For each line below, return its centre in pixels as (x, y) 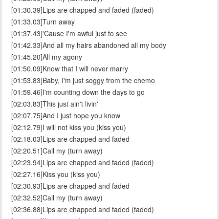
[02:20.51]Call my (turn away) (57, 151)
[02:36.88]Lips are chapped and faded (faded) (83, 209)
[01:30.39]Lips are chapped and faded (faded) (83, 10)
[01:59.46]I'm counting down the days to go (78, 92)
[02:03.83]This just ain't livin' (55, 104)
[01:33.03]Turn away (43, 22)
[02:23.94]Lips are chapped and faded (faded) (83, 163)
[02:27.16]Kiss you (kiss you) (56, 174)
